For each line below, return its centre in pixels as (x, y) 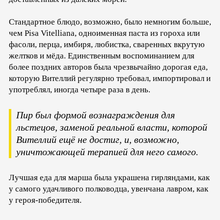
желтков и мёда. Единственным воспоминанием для (102, 56)
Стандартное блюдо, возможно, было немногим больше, (110, 22)
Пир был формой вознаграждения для (96, 115)
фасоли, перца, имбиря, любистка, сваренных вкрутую (107, 45)
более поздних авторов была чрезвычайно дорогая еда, (108, 67)
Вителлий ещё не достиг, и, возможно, (98, 140)
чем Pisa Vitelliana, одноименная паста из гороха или (104, 33)
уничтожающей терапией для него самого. (107, 152)
